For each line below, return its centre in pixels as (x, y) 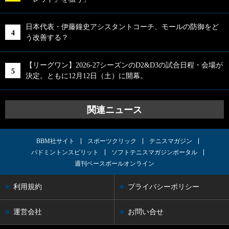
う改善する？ (47, 37)
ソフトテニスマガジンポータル (154, 152)
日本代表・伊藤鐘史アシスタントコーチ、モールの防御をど (122, 27)
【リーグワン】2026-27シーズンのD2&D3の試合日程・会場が (124, 65)
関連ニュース (114, 110)
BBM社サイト (55, 141)
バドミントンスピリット (65, 152)
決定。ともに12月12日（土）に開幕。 (86, 76)
